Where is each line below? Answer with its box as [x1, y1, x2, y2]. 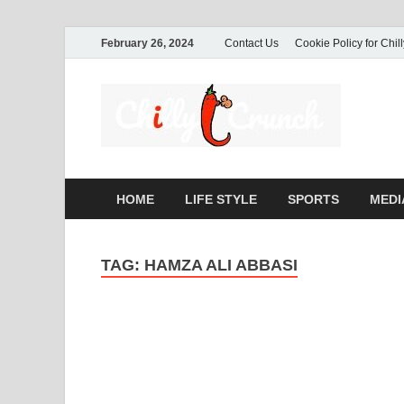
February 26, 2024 [101, 36, 194, 50]
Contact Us [225, 36, 279, 50]
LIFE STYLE [185, 191, 257, 207]
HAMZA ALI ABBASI [144, 256, 298, 274]
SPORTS [288, 191, 339, 207]
